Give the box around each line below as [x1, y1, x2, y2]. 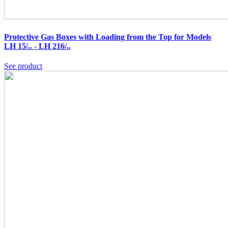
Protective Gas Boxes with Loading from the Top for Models [4, 32, 211, 41]
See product [4, 61, 42, 70]
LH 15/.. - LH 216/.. [4, 41, 71, 50]
